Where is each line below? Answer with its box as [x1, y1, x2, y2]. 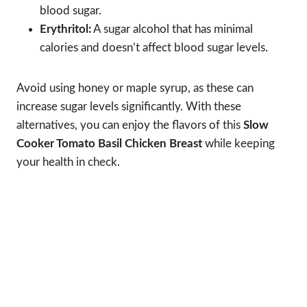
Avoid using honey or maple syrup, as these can [16, 82, 254, 95]
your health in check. [16, 156, 120, 169]
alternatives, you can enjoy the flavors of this [16, 119, 243, 132]
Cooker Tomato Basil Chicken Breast [16, 138, 202, 150]
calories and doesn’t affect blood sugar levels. [40, 42, 268, 54]
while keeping [202, 138, 275, 150]
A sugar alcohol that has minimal [91, 23, 253, 36]
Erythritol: [40, 23, 91, 36]
